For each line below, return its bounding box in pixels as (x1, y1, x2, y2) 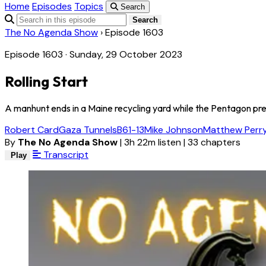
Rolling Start (5, 72, 88, 91)
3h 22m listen (124, 136, 181, 149)
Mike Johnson (144, 123, 203, 137)
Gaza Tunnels (59, 123, 117, 137)
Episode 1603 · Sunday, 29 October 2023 (5, 48, 182, 61)
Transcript (41, 148, 88, 161)
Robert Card (5, 123, 59, 137)
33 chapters (188, 136, 240, 149)
